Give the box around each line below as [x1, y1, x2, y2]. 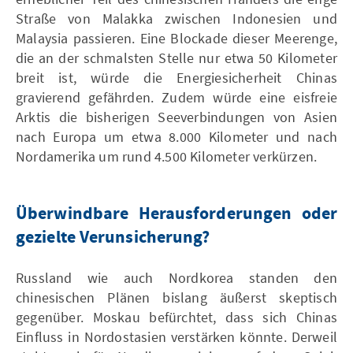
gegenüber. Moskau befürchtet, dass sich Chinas [16, 307, 337, 326]
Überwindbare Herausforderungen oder [16, 202, 337, 226]
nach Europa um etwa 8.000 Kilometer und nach [16, 127, 337, 146]
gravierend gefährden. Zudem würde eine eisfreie [16, 87, 337, 106]
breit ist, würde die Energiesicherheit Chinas [16, 68, 337, 87]
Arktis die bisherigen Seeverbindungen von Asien [16, 107, 337, 126]
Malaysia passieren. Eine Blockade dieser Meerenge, [16, 28, 337, 47]
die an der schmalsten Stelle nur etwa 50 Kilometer [16, 48, 337, 67]
